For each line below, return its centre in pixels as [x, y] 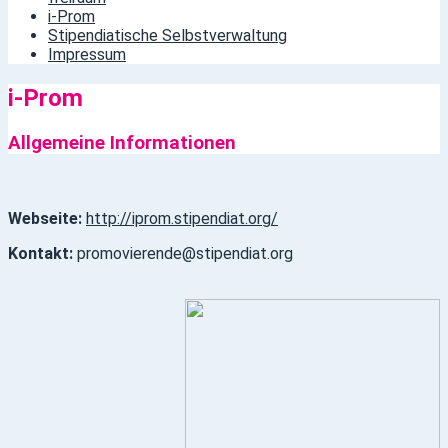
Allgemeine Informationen [122, 142]
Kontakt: [40, 253]
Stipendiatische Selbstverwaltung [167, 35]
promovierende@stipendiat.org [183, 253]
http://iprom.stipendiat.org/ [182, 218]
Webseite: [45, 218]
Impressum [87, 54]
